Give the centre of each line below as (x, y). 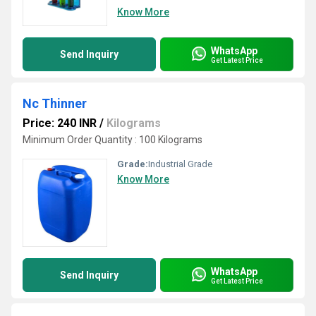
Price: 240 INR (60, 123)
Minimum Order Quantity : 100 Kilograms (113, 140)
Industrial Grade (180, 164)
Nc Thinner (55, 103)
